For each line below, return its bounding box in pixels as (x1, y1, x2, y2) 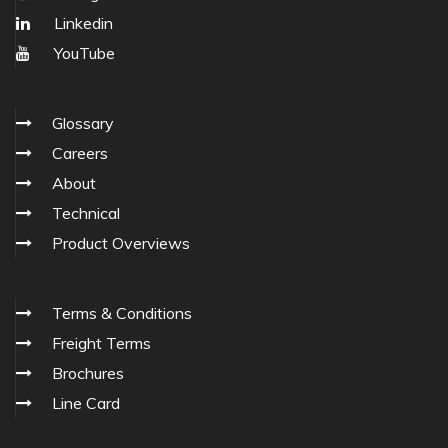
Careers (52, 143, 108, 164)
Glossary (52, 113, 114, 134)
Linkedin (50, 13, 113, 34)
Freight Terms (52, 333, 151, 354)
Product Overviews (52, 233, 190, 254)
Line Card (52, 393, 120, 414)
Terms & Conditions (52, 303, 192, 324)
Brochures (52, 363, 124, 384)
